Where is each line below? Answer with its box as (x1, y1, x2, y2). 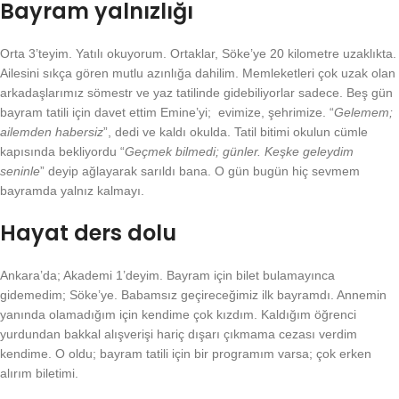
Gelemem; (334, 104, 393, 119)
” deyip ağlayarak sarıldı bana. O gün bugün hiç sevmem (40, 163, 360, 178)
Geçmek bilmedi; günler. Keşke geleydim (125, 143, 354, 159)
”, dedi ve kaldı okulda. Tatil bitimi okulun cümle (103, 124, 368, 139)
